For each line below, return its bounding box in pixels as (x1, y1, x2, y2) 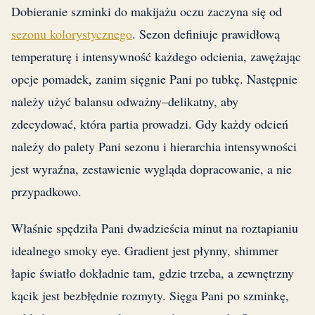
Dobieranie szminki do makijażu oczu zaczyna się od (11, 3, 282, 20)
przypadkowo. (11, 183, 82, 200)
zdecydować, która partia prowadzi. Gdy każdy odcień (11, 115, 288, 133)
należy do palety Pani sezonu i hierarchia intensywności (11, 138, 297, 155)
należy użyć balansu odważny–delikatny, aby (11, 93, 238, 110)
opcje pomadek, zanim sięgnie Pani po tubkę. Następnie (11, 70, 297, 88)
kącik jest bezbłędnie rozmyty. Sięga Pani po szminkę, (11, 287, 289, 304)
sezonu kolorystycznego (11, 25, 132, 43)
